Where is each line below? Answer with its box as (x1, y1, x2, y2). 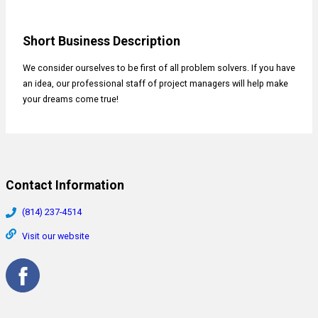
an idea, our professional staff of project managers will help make (23, 78, 288, 89)
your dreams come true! (23, 94, 119, 105)
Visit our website (22, 231, 89, 242)
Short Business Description (23, 34, 180, 49)
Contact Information (6, 178, 124, 193)
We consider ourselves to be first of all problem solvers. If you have (23, 62, 295, 74)
